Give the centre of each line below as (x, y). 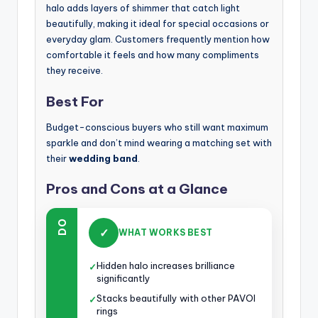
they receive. (75, 71)
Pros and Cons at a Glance (137, 188)
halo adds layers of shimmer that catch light (143, 8)
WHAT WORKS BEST (165, 233)
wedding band (103, 158)
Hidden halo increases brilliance (166, 265)
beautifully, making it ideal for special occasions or (158, 24)
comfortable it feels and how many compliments (153, 55)
